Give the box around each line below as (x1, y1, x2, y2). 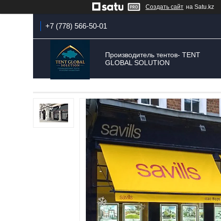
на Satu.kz (186, 3, 214, 10)
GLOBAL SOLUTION (105, 59, 170, 67)
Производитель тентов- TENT (105, 51, 200, 59)
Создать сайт (146, 3, 184, 10)
